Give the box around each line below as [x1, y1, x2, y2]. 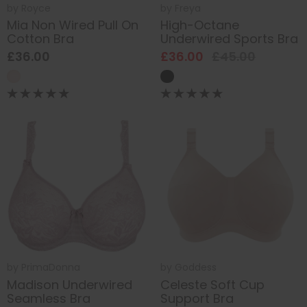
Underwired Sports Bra [160, 30, 298, 48]
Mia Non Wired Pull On [7, 16, 138, 34]
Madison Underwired [7, 275, 132, 293]
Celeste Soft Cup [160, 275, 265, 293]
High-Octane [160, 16, 239, 34]
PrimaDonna [21, 260, 80, 275]
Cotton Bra [7, 30, 74, 48]
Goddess [175, 260, 217, 275]
